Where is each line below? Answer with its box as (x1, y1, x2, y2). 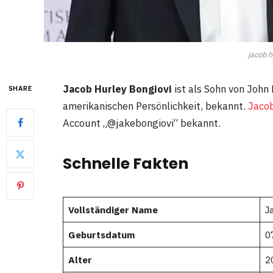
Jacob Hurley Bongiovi (63, 82, 172, 96)
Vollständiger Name (68, 204, 158, 216)
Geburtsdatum (68, 229, 135, 241)
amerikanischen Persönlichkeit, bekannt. (63, 99, 248, 113)
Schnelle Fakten (63, 152, 188, 174)
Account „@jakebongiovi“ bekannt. (63, 116, 221, 130)
